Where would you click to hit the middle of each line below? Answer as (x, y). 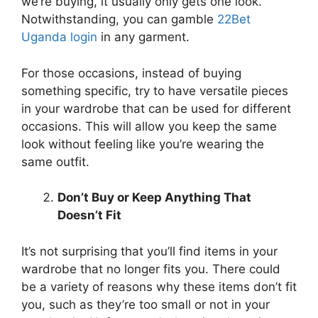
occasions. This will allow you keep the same (149, 126)
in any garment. (143, 37)
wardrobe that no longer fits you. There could (151, 269)
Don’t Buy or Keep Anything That (154, 197)
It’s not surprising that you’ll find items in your (149, 251)
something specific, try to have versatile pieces (155, 91)
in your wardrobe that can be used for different (156, 108)
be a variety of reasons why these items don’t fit (159, 286)
